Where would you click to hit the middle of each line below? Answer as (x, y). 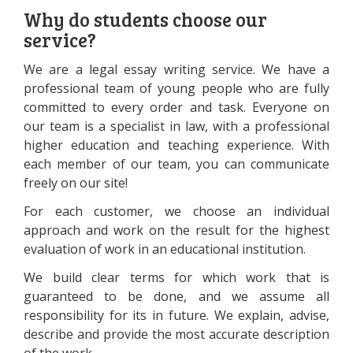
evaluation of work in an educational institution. (165, 249)
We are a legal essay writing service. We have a (176, 69)
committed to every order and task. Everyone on (176, 107)
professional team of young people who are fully (176, 88)
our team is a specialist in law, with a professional (176, 126)
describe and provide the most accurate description (176, 334)
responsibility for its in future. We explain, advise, (176, 315)
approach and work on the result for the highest (176, 230)
